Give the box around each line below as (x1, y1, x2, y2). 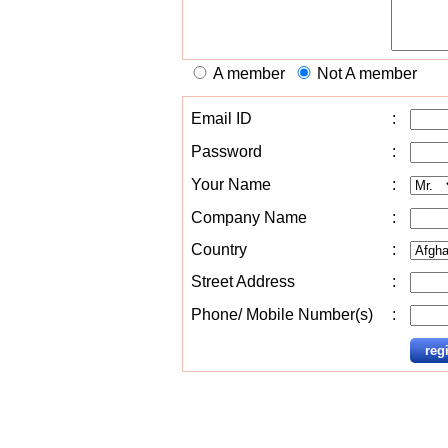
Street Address (191, 273, 295, 290)
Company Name (191, 209, 307, 226)
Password (191, 143, 262, 160)
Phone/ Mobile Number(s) (191, 306, 373, 323)
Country (191, 241, 247, 258)
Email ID (191, 110, 252, 127)
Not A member (317, 65, 417, 82)
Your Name (191, 176, 271, 193)
